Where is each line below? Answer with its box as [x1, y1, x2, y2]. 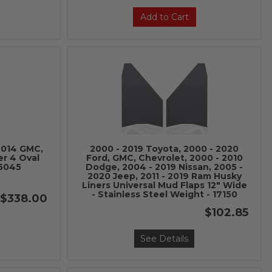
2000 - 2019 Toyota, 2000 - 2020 [90, 143, 239, 154]
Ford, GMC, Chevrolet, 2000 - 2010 [86, 152, 243, 163]
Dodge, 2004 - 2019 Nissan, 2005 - [86, 161, 243, 172]
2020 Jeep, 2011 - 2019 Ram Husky [87, 171, 242, 182]
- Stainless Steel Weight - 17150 [91, 189, 237, 200]
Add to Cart [140, 12, 189, 22]
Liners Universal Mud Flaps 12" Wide [81, 180, 247, 191]
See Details [140, 233, 189, 244]
